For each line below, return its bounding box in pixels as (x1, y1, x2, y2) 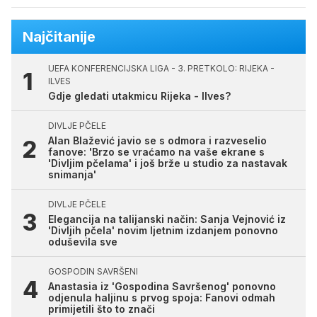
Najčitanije (23, 28, 96, 46)
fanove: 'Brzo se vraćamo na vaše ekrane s (48, 146, 265, 158)
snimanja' (48, 168, 96, 181)
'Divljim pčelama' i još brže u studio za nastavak (48, 157, 287, 170)
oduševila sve (48, 236, 117, 248)
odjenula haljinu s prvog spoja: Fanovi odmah (48, 292, 275, 304)
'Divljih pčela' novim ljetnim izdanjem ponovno (48, 224, 278, 237)
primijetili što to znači (48, 303, 155, 316)
